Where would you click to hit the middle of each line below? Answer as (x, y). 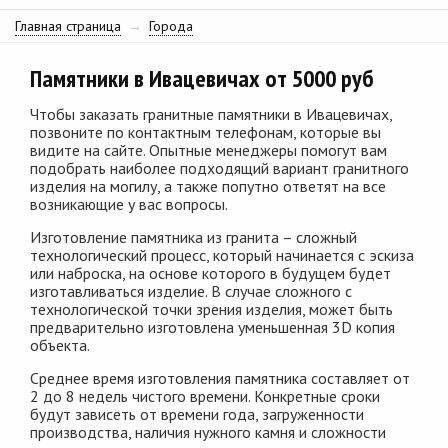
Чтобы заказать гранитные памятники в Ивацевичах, (211, 114)
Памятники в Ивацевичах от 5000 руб (202, 78)
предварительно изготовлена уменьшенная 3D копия (212, 327)
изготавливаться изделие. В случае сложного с (191, 291)
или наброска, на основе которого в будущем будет (210, 273)
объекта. (60, 345)
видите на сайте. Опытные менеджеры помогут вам (208, 150)
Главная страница (68, 26)
